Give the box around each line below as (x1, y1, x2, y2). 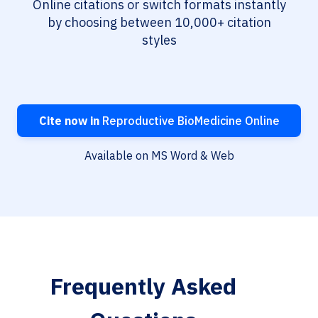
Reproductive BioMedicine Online (99, 114, 280, 128)
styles (141, 32, 177, 49)
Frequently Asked (50, 271, 236, 302)
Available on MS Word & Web (84, 148, 234, 163)
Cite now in (38, 114, 99, 128)
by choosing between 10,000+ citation (47, 14, 271, 31)
